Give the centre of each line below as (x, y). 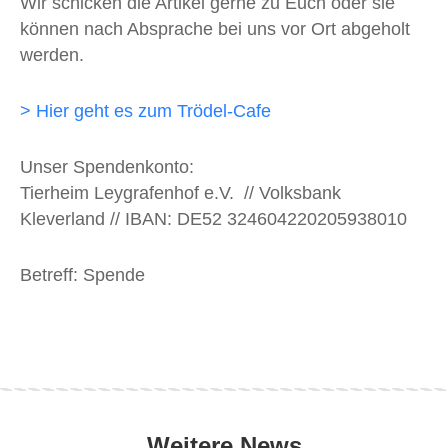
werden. (52, 54)
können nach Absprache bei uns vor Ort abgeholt (215, 28)
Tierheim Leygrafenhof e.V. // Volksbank (180, 192)
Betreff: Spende (82, 274)
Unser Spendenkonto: (107, 166)
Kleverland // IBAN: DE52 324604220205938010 (213, 218)
